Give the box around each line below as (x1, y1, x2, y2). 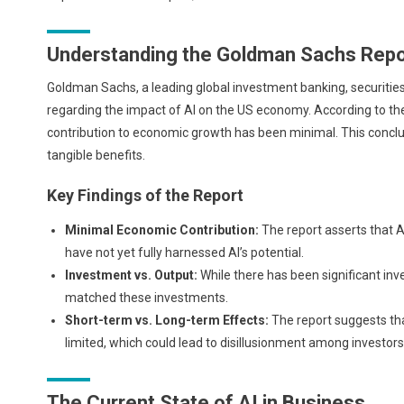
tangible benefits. (47, 147, 145, 162)
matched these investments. (65, 289, 228, 305)
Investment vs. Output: (65, 267, 197, 282)
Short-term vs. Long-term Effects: (65, 312, 269, 327)
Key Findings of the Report (47, 185, 243, 205)
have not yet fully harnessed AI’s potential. (65, 244, 304, 260)
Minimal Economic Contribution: (65, 222, 259, 237)
